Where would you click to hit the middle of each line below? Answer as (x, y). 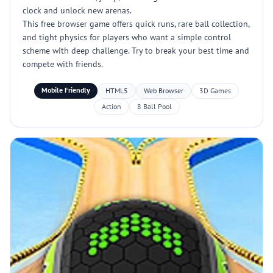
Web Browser (164, 90)
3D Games (215, 90)
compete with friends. (63, 64)
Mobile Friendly (66, 90)
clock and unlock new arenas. (77, 10)
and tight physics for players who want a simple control (127, 37)
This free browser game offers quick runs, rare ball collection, (136, 24)
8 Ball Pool (154, 106)
